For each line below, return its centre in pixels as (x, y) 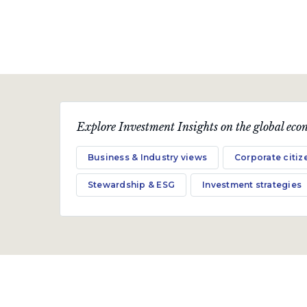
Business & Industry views (147, 157)
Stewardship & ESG (132, 185)
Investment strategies (252, 185)
